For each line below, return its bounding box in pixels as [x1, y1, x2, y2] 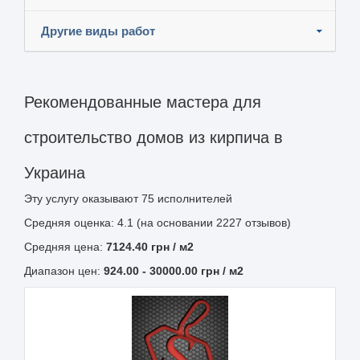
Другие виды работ [41, 23, 155, 38]
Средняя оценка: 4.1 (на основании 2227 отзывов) [24, 215, 291, 229]
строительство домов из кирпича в [24, 128, 283, 146]
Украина [24, 163, 85, 182]
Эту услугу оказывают [24, 191, 141, 205]
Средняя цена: [24, 239, 106, 253]
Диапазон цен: [24, 264, 104, 277]
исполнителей [154, 191, 232, 205]
